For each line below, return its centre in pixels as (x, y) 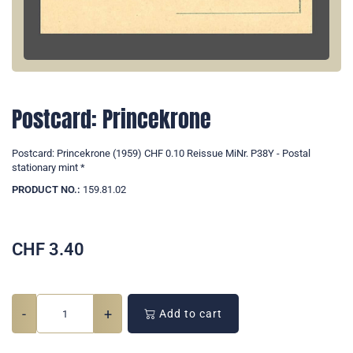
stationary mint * (48, 168)
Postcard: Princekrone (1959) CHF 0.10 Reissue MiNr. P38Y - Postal (161, 154)
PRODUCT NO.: (46, 190)
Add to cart (189, 314)
